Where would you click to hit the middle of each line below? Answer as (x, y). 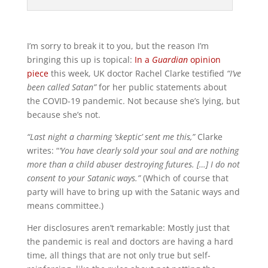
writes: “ (43, 150)
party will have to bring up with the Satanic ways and (133, 191)
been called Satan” (61, 87)
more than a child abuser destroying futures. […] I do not (133, 164)
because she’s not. (63, 114)
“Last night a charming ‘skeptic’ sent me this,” (111, 136)
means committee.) (65, 205)
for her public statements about (161, 87)
